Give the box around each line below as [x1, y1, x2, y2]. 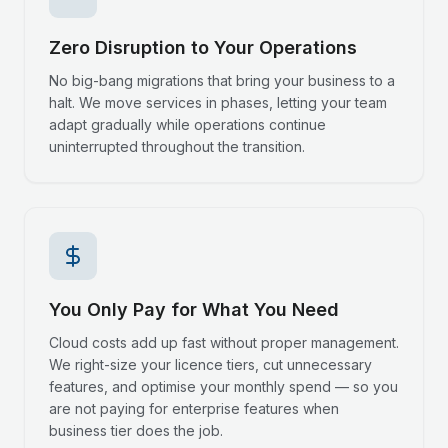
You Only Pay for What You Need [49, 299, 339, 320]
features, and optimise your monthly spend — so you [49, 378, 398, 395]
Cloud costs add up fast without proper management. [49, 334, 399, 351]
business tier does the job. [49, 422, 223, 439]
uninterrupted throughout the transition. [49, 138, 305, 155]
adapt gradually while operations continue [49, 116, 326, 133]
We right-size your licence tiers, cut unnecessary [49, 356, 372, 373]
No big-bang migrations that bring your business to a [49, 72, 395, 89]
